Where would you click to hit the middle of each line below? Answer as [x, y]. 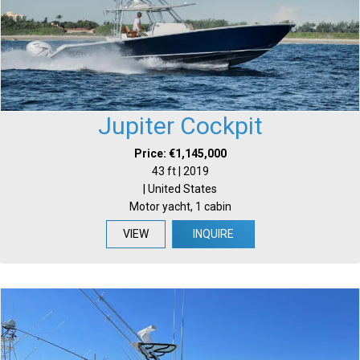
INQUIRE [213, 234]
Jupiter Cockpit [180, 126]
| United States [180, 189]
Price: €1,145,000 [180, 154]
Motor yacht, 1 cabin [180, 207]
